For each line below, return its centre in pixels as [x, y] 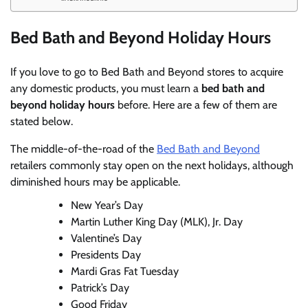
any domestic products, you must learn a [106, 88]
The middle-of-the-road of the [84, 148]
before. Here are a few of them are [197, 104]
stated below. [42, 121]
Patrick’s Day [100, 287]
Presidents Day [106, 254]
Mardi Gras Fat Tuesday [125, 271]
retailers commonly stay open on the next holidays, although [152, 165]
